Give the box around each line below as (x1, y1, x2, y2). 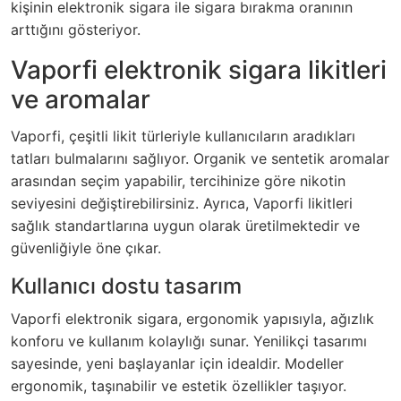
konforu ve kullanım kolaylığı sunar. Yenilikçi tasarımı (11, 332, 367, 351)
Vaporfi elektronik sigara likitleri (11, 55, 387, 86)
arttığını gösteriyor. (11, 21, 141, 39)
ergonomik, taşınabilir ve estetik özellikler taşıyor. (11, 377, 346, 396)
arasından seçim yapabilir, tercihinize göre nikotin (11, 172, 346, 191)
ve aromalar (11, 84, 150, 115)
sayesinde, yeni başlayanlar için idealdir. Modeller (11, 354, 344, 373)
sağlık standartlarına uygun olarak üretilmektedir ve (11, 217, 360, 235)
